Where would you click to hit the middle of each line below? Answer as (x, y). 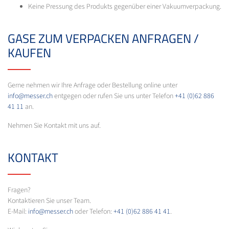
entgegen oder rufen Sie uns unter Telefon (114, 96)
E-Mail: (18, 211)
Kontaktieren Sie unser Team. (49, 201)
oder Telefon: (93, 211)
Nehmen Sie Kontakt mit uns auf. (54, 125)
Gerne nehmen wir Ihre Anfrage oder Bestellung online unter (93, 85)
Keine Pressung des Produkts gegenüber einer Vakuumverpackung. (125, 6)
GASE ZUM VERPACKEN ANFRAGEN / (103, 38)
